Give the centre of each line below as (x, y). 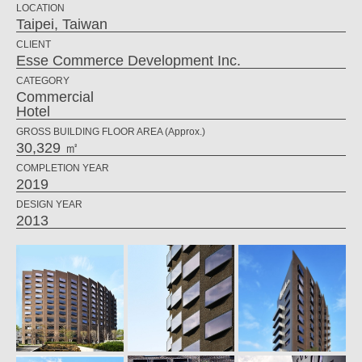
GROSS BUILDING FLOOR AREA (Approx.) (111, 131)
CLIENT (34, 44)
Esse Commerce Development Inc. (128, 60)
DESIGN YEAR (49, 204)
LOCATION (40, 8)
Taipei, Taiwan (62, 24)
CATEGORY (43, 80)
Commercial (55, 97)
